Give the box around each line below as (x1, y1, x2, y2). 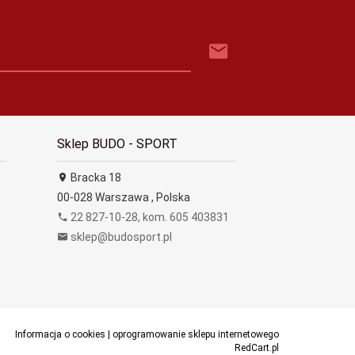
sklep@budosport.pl (70, 230, 172, 243)
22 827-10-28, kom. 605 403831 (67, 210, 229, 223)
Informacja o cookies (14, 328, 105, 340)
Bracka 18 (67, 170, 121, 184)
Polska (155, 190, 190, 204)
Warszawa (94, 190, 149, 204)
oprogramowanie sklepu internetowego (112, 328, 279, 340)
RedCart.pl (234, 342, 279, 353)
